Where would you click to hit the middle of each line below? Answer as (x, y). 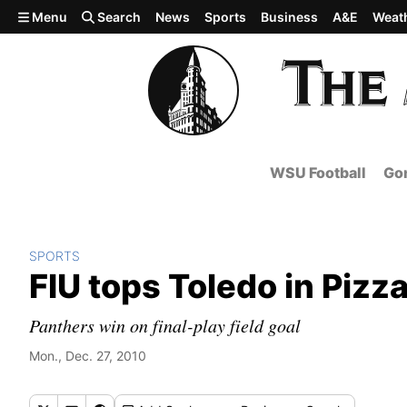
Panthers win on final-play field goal (165, 325)
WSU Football (318, 173)
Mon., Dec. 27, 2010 (88, 356)
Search (118, 17)
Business (290, 17)
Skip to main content (79, 15)
